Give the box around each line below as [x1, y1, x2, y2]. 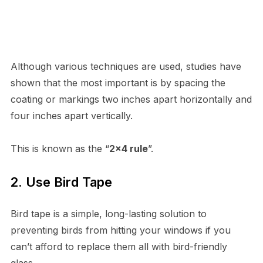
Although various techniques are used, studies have [10, 60, 241, 72]
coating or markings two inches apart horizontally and [10, 93, 252, 105]
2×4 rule [109, 142, 148, 154]
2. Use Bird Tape [10, 174, 112, 190]
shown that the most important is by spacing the [10, 76, 225, 89]
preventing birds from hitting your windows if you [10, 224, 231, 236]
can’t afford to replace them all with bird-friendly [10, 240, 227, 252]
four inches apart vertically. [10, 109, 133, 122]
